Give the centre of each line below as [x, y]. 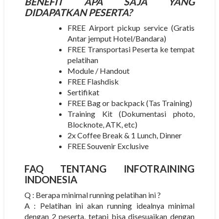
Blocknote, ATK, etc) [102, 124]
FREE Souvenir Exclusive [108, 146]
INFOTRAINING [159, 168]
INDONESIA [51, 179]
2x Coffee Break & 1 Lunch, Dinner [124, 135]
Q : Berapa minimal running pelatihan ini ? [92, 195]
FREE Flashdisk [93, 81]
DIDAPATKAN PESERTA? [78, 12]
